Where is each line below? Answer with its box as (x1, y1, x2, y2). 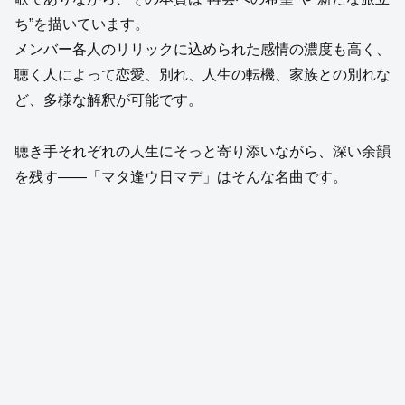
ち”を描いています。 (14, 16, 149, 32)
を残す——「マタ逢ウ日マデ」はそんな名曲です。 (14, 168, 347, 184)
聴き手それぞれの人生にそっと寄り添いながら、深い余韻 (14, 143, 391, 159)
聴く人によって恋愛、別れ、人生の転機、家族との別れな (14, 67, 391, 82)
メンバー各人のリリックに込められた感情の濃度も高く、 (14, 42, 391, 57)
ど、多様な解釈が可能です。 (14, 92, 202, 108)
